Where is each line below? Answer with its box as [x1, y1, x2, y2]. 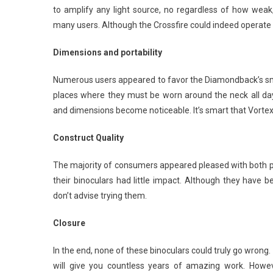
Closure [53, 218, 87, 228]
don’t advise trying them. [53, 190, 147, 200]
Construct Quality [53, 132, 124, 143]
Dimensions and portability [53, 47, 162, 57]
